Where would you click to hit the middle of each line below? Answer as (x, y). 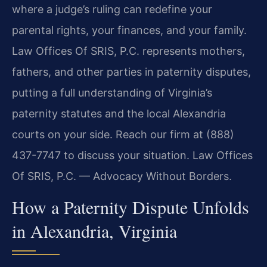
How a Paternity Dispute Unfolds (131, 207)
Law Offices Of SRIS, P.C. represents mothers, (128, 51)
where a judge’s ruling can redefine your (112, 9)
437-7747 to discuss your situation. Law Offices (132, 155)
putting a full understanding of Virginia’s (112, 92)
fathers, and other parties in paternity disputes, (131, 72)
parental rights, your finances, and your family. (129, 30)
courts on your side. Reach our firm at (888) (123, 134)
